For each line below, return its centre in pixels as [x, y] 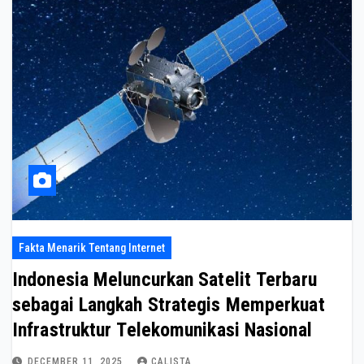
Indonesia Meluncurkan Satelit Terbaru [165, 280]
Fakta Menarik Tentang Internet [92, 248]
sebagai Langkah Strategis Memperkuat [169, 305]
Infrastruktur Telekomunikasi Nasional [162, 330]
